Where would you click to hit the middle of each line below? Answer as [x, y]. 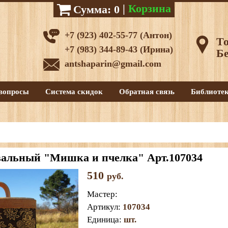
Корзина [150, 9]
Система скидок [74, 92]
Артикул [102, 207]
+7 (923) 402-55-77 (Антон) [118, 35]
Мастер [101, 194]
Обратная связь [147, 92]
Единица [103, 220]
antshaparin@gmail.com [113, 64]
